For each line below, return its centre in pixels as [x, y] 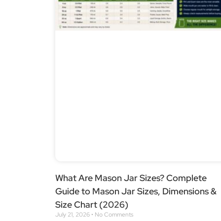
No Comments [113, 215]
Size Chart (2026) [92, 205]
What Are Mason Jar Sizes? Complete [131, 178]
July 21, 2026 [73, 215]
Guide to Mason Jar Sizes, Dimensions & [136, 191]
